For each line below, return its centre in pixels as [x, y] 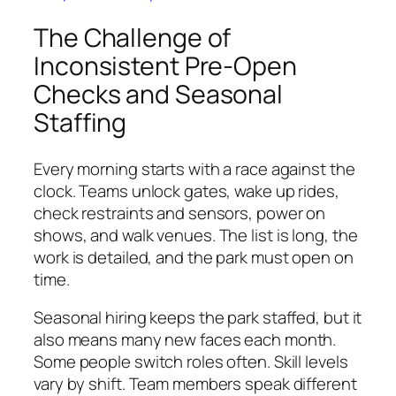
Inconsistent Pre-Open [165, 66]
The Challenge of [133, 38]
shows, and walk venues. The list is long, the [196, 235]
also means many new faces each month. [185, 340]
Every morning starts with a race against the [194, 168]
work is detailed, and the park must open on [194, 257]
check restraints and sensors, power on [180, 213]
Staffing [80, 123]
